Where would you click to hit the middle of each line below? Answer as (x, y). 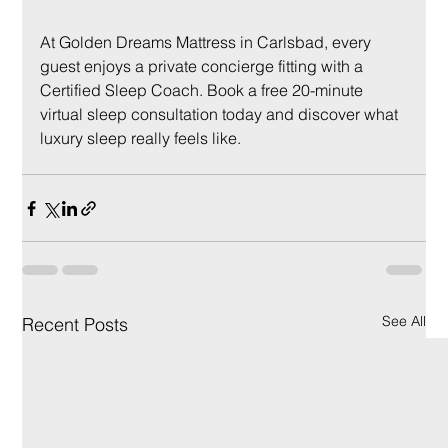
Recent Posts (75, 325)
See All (403, 321)
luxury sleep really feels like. (141, 138)
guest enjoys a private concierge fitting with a (204, 66)
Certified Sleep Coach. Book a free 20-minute (204, 90)
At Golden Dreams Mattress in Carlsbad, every (208, 42)
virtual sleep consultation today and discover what (221, 114)
